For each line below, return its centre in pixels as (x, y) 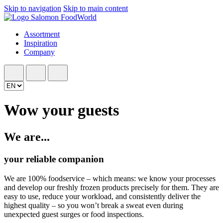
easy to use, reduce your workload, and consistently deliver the (102, 196)
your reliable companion (54, 159)
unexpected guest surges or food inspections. (74, 214)
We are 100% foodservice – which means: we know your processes (110, 178)
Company (39, 52)
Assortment (42, 34)
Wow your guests (61, 110)
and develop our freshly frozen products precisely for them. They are (111, 187)
